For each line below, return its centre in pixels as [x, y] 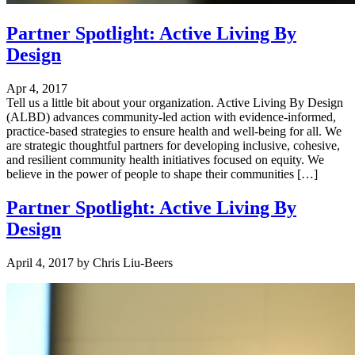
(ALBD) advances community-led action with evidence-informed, [171, 116]
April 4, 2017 [40, 262]
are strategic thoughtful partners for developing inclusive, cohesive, [173, 145]
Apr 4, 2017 [37, 88]
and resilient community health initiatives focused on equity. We [165, 159]
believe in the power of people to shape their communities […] [162, 174]
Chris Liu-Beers [133, 262]
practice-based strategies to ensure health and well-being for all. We [174, 131]
